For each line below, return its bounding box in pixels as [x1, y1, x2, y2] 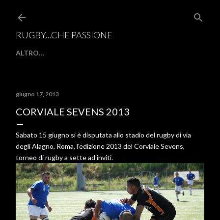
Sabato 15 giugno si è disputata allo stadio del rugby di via [16, 131, 191, 139]
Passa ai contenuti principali [93, 6, 217, 18]
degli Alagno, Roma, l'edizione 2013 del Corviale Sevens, [16, 142, 185, 150]
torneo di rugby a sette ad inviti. [16, 153, 113, 162]
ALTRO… [16, 49, 44, 57]
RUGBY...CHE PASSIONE [16, 29, 112, 40]
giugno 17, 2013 [16, 90, 59, 98]
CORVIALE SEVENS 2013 [16, 106, 130, 117]
